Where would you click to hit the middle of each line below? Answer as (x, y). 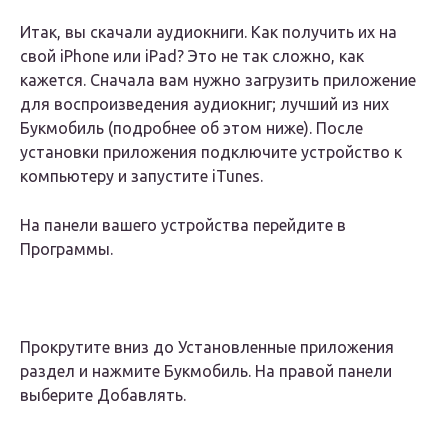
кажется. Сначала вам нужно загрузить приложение (218, 80)
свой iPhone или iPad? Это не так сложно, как (192, 56)
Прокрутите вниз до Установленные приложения (207, 347)
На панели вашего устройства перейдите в (183, 225)
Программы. (66, 249)
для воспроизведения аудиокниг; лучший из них (204, 104)
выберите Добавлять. (103, 395)
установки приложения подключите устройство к (211, 152)
